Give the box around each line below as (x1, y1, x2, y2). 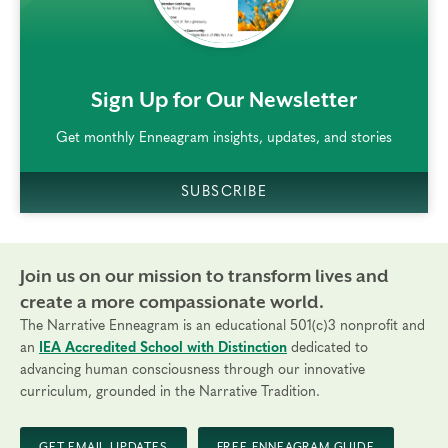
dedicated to (287, 341, 368, 356)
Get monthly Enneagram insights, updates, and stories (56, 129, 392, 145)
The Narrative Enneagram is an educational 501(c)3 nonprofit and (20, 319, 425, 334)
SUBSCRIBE (181, 183, 267, 199)
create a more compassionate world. (20, 292, 324, 313)
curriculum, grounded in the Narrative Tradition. (20, 385, 320, 400)
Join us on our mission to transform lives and (20, 266, 389, 287)
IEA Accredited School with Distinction (39, 341, 287, 356)
